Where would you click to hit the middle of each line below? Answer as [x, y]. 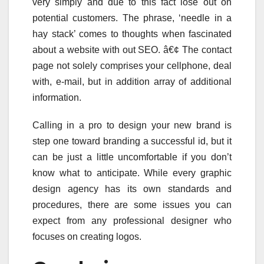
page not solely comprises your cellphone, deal [132, 65]
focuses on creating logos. [87, 236]
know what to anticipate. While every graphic [132, 173]
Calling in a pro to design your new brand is [132, 125]
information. [57, 97]
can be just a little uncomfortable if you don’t [132, 157]
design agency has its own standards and [132, 189]
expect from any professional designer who [132, 220]
